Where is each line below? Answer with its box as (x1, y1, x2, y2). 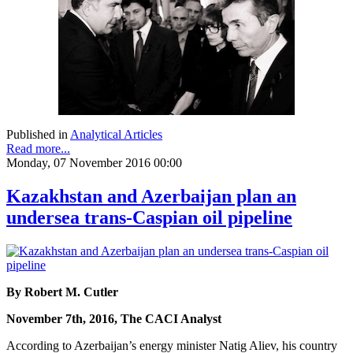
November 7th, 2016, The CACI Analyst (6, 312, 221, 326)
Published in (6, 128, 68, 142)
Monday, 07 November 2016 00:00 (6, 156, 182, 170)
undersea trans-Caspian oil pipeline (6, 207, 292, 229)
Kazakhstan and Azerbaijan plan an (6, 186, 296, 207)
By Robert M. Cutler (6, 285, 118, 299)
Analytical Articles (70, 128, 162, 142)
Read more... (6, 142, 70, 156)
